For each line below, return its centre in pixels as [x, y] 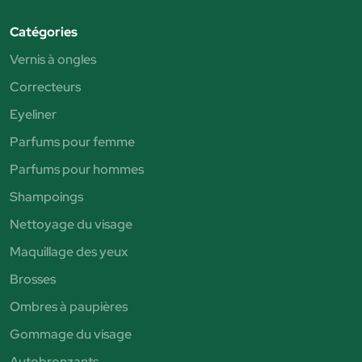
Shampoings [46, 197]
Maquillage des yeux [69, 252]
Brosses [33, 280]
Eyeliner [33, 115]
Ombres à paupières [69, 307]
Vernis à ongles [53, 60]
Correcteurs [45, 87]
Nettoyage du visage [71, 225]
